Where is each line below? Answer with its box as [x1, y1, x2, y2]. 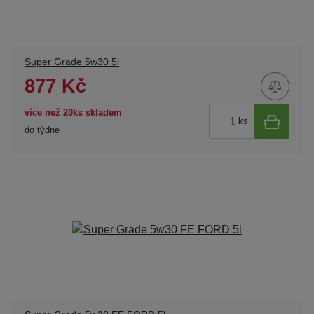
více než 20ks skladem [25, 107, 122, 118]
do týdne [25, 124, 60, 135]
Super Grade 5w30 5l [25, 57, 119, 68]
